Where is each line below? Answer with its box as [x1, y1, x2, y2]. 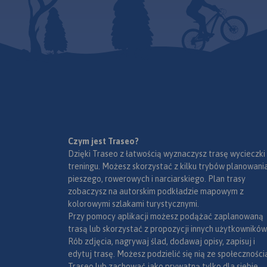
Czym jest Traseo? [68, 136, 139, 146]
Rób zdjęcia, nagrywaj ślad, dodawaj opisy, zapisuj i [68, 236, 255, 246]
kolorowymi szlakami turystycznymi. [68, 198, 199, 209]
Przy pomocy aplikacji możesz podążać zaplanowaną [68, 211, 263, 221]
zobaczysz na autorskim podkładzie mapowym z [68, 186, 244, 196]
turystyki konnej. [202, 44, 254, 53]
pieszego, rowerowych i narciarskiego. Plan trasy [68, 173, 246, 184]
